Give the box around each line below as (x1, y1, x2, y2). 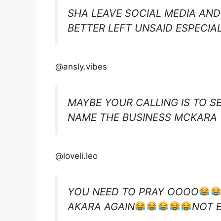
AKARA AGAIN (68, 200, 135, 213)
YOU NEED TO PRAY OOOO (68, 185, 199, 198)
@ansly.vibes (55, 61, 107, 72)
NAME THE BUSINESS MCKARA (68, 111, 217, 124)
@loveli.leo (55, 150, 98, 161)
